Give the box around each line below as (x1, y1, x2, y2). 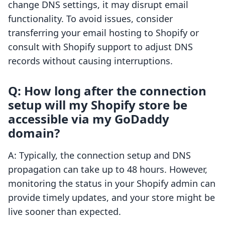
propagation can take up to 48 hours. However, (8, 163, 207, 176)
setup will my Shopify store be (8, 96, 187, 114)
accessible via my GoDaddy (8, 110, 169, 128)
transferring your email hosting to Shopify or (8, 27, 199, 39)
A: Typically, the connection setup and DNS (8, 149, 191, 162)
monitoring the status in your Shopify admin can (8, 177, 215, 190)
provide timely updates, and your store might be (8, 191, 215, 204)
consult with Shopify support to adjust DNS (8, 41, 193, 53)
